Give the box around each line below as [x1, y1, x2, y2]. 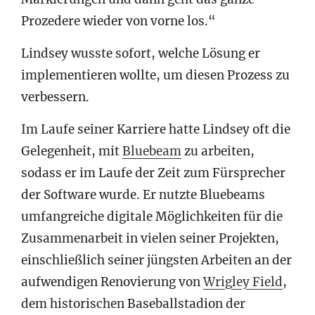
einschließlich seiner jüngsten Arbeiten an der [21, 252, 292, 269]
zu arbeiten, [181, 143, 255, 160]
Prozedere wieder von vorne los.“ [21, 13, 216, 30]
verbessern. [21, 89, 89, 105]
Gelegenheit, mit [21, 143, 122, 160]
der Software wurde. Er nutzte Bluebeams [21, 187, 265, 203]
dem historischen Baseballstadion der [21, 296, 245, 312]
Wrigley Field [203, 274, 283, 290]
